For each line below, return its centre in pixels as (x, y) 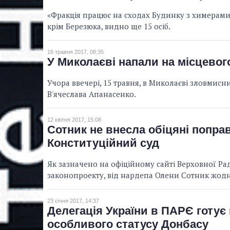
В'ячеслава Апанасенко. (92, 94)
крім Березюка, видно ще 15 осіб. (109, 26)
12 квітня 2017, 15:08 (74, 120)
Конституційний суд (103, 143)
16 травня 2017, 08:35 (75, 52)
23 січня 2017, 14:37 (73, 201)
